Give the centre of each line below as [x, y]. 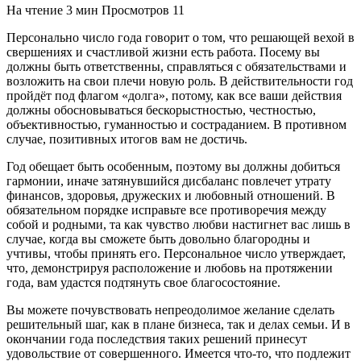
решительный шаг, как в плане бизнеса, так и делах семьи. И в [178, 324]
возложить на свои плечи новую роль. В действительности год [180, 81]
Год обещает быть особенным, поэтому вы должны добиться [173, 166]
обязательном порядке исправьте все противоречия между [166, 210]
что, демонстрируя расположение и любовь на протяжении [170, 268]
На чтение [35, 10]
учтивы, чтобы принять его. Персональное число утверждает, [176, 253]
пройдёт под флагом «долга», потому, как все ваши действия [174, 95]
